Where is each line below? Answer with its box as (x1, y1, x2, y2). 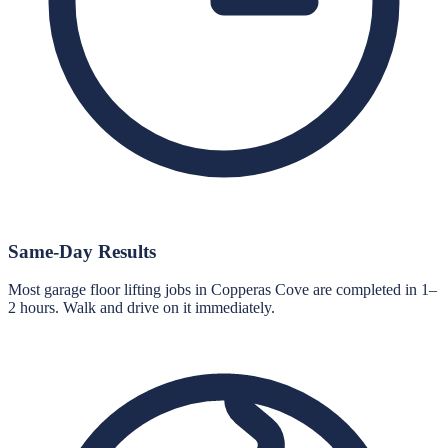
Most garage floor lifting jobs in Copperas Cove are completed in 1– (8, 281, 437, 299)
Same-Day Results (8, 240, 156, 262)
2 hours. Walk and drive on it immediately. (8, 299, 275, 317)
